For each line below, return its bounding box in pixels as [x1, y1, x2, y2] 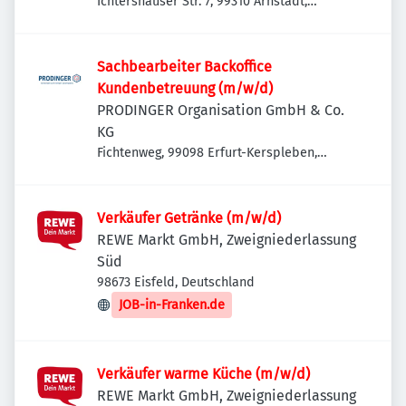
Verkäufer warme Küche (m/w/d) [97, 365, 310, 382]
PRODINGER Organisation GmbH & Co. [97, 101, 344, 119]
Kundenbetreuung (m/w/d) [97, 80, 273, 97]
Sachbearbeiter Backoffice [97, 58, 272, 75]
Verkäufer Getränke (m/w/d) [97, 209, 281, 227]
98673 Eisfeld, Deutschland [97, 275, 255, 290]
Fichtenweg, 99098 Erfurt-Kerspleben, [97, 145, 317, 160]
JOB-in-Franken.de [119, 297, 225, 313]
